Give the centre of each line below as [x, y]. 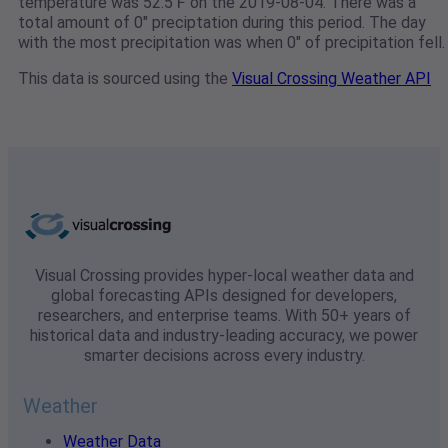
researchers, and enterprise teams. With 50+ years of [224, 316]
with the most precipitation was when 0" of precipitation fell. [231, 43]
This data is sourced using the [125, 79]
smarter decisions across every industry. [224, 356]
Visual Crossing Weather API [331, 79]
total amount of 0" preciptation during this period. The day [222, 23]
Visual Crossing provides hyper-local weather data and [224, 276]
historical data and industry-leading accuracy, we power [224, 336]
